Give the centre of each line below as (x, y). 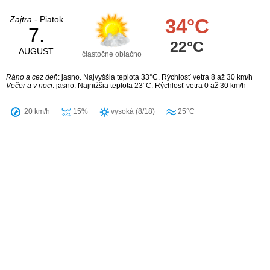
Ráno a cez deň (32, 77)
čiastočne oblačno (111, 55)
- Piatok (47, 20)
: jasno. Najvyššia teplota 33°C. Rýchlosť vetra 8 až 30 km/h (155, 77)
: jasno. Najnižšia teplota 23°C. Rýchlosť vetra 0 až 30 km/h (149, 86)
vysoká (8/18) (132, 112)
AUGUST (36, 52)
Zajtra (20, 20)
